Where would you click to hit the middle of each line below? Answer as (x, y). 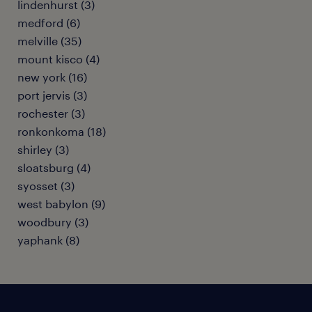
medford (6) (49, 23)
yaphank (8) (48, 240)
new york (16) (52, 77)
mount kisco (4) (58, 59)
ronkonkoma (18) (62, 131)
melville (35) (49, 41)
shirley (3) (43, 149)
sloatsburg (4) (54, 167)
